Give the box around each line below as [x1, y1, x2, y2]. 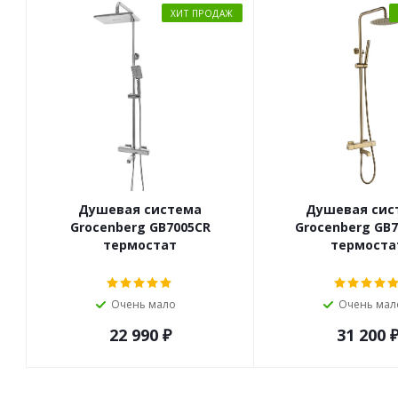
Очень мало [111, 296, 177, 312]
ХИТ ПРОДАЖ [170, 6, 234, 20]
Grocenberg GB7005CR [69, 218, 211, 235]
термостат [103, 235, 178, 253]
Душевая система [78, 200, 203, 218]
